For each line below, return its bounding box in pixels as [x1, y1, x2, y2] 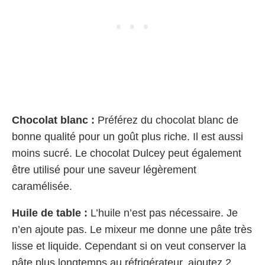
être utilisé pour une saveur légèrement [12, 164, 196, 176]
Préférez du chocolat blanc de [95, 114, 238, 127]
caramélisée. [12, 180, 75, 193]
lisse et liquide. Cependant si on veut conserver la [12, 240, 246, 253]
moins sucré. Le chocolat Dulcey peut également [12, 147, 241, 160]
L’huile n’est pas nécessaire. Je [88, 207, 238, 219]
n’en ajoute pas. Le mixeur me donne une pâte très [12, 224, 252, 236]
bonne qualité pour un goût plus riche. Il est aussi [12, 131, 243, 143]
